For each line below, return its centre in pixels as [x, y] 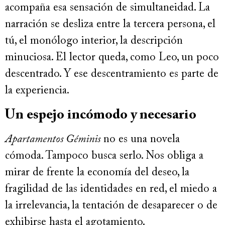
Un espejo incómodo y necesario [101, 115]
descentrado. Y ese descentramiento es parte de [112, 75]
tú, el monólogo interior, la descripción [94, 41]
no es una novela [140, 139]
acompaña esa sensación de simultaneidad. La [107, 8]
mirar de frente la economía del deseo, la [97, 173]
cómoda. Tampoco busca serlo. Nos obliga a [104, 156]
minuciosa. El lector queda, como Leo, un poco [112, 58]
